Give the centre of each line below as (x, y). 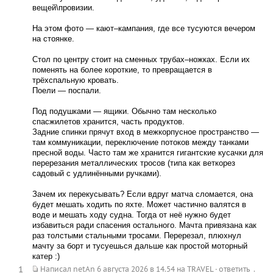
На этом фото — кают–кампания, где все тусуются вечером (144, 28)
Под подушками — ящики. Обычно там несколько (124, 111)
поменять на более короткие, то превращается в (122, 69)
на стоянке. (53, 38)
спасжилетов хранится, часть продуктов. (108, 121)
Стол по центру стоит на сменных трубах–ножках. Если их (141, 59)
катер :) (46, 256)
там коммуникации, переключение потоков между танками (140, 142)
